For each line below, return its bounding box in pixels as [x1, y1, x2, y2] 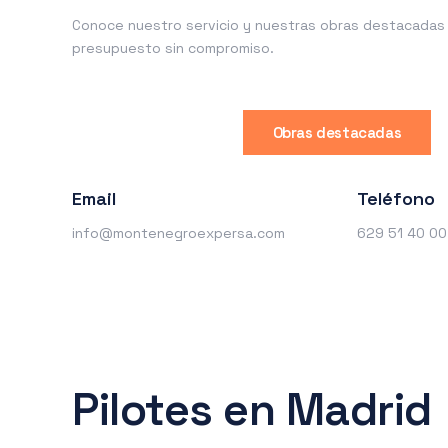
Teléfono [357, 186, 435, 210]
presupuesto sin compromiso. [72, 38, 274, 57]
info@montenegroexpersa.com [72, 224, 285, 243]
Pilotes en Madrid [72, 381, 432, 438]
